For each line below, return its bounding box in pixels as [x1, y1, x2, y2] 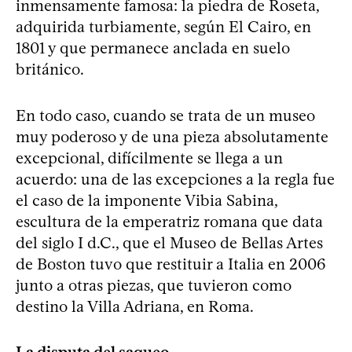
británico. [16, 59, 84, 79]
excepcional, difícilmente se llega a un [16, 148, 283, 167]
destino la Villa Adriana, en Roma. [16, 296, 254, 316]
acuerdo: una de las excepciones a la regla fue [16, 169, 335, 189]
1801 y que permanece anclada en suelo [16, 38, 290, 57]
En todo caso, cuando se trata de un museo [16, 105, 315, 125]
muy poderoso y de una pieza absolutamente [16, 126, 328, 146]
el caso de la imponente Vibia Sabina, [16, 190, 277, 210]
